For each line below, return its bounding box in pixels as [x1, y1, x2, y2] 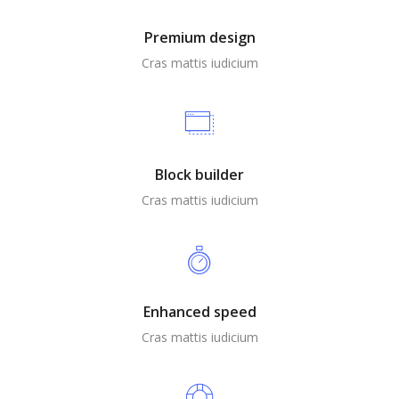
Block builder [155, 165, 244, 184]
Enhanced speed [142, 302, 256, 322]
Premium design [143, 28, 256, 47]
